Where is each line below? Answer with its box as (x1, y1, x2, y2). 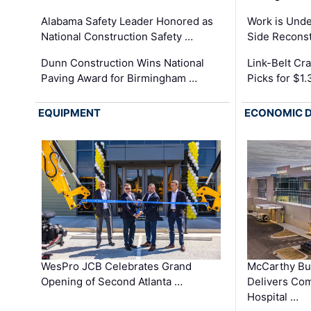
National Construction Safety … (41, 30, 194, 44)
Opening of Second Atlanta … (41, 275, 183, 289)
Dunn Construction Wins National (41, 56, 205, 70)
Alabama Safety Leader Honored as (41, 15, 214, 28)
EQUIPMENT (38, 106, 101, 119)
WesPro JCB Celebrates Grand (41, 260, 192, 274)
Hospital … (246, 290, 299, 304)
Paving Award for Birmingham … (41, 72, 198, 85)
